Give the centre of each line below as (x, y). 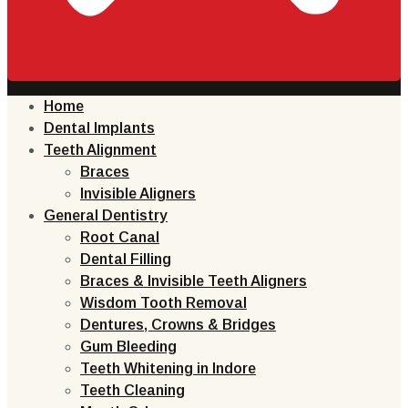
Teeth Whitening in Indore (168, 368)
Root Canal (120, 237)
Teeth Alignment (100, 150)
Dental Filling (126, 259)
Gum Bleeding (128, 347)
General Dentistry (106, 215)
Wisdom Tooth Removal (163, 303)
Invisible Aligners (138, 194)
